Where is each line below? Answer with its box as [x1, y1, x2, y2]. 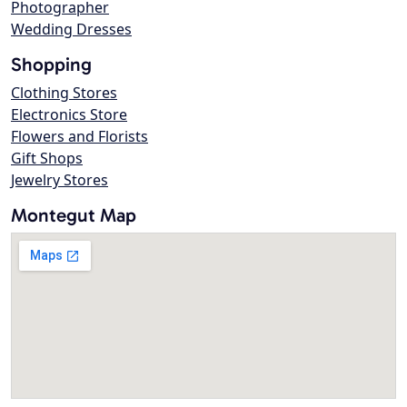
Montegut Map [11, 203, 136, 227]
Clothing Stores [11, 83, 117, 104]
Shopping [11, 53, 92, 76]
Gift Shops [11, 148, 83, 169]
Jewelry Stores [11, 170, 108, 191]
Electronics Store [11, 104, 127, 125]
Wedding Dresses [11, 19, 132, 40]
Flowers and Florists [11, 126, 148, 147]
